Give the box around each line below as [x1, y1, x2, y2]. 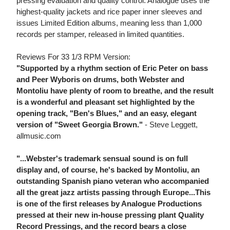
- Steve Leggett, [143, 120, 198, 129]
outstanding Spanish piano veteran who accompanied [16, 177, 209, 186]
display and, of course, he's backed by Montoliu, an [16, 165, 200, 175]
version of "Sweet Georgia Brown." [16, 120, 143, 129]
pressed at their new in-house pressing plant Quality [16, 210, 204, 220]
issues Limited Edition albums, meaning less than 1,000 [16, 18, 202, 28]
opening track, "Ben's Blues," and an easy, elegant [16, 109, 197, 118]
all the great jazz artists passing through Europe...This [16, 188, 210, 197]
